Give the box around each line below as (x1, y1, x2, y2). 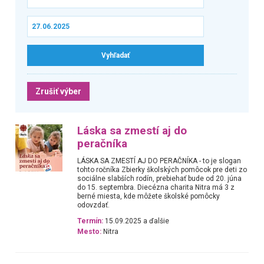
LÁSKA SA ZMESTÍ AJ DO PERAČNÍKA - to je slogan (77, 156, 242, 165)
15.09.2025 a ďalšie (103, 217, 170, 226)
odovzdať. (77, 200, 110, 209)
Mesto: (77, 227, 102, 236)
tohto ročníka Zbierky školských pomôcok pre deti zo (77, 165, 247, 174)
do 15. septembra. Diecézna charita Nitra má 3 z (77, 183, 235, 192)
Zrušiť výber (35, 86, 81, 96)
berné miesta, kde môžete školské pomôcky (77, 192, 220, 200)
